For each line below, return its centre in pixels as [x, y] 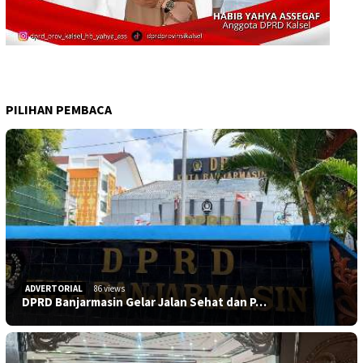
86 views [109, 288]
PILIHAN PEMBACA [59, 109]
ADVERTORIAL [54, 288]
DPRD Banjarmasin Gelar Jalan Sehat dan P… [144, 301]
